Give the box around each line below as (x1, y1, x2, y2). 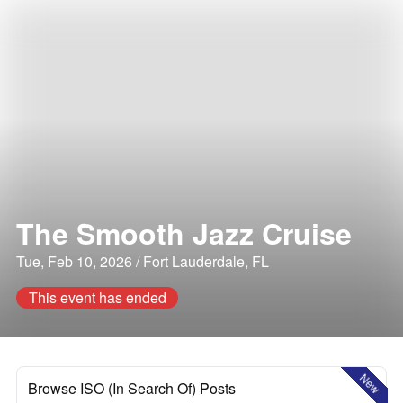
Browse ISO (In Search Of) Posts (28, 378, 236, 399)
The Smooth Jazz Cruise (16, 212, 352, 254)
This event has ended (28, 287, 166, 308)
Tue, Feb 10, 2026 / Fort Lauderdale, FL (16, 251, 269, 272)
